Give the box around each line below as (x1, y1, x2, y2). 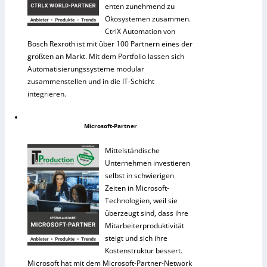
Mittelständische (105, 145, 160, 156)
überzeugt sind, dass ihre (105, 208, 188, 219)
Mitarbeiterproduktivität (105, 221, 184, 231)
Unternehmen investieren (105, 158, 190, 169)
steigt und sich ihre (105, 233, 167, 244)
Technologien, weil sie (105, 195, 178, 206)
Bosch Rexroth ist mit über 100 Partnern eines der (27, 39, 193, 49)
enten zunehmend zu (105, 1, 175, 12)
